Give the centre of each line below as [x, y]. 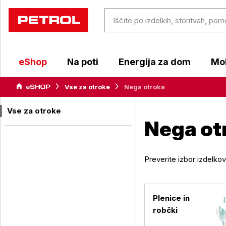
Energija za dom [155, 62]
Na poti [83, 62]
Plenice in [171, 198]
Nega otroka [145, 87]
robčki [165, 210]
